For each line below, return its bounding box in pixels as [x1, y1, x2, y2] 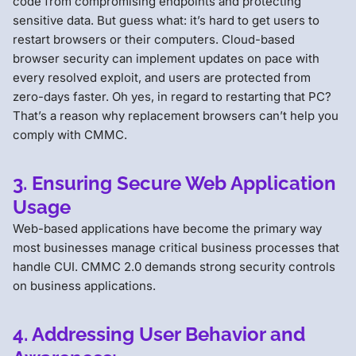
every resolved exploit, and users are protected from [13, 69, 311, 85]
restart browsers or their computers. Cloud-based [13, 31, 295, 47]
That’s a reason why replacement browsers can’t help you [13, 107, 339, 123]
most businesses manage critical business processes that [13, 239, 339, 255]
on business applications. [13, 277, 159, 293]
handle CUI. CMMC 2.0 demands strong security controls [13, 258, 335, 274]
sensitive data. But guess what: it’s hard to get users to [13, 12, 319, 28]
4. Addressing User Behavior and [13, 322, 305, 346]
